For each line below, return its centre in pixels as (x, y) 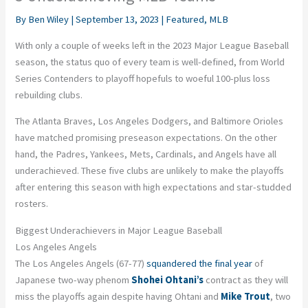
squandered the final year (200, 263)
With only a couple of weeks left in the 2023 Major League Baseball (152, 45)
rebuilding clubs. (49, 95)
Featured (185, 20)
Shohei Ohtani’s (168, 279)
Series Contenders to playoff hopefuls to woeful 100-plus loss (143, 78)
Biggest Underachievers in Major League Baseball (119, 230)
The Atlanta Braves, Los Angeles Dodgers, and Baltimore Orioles (150, 121)
